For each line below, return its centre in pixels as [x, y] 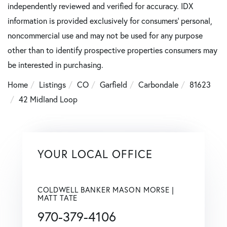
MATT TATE [58, 198]
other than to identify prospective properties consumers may [112, 50]
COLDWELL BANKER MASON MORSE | [106, 190]
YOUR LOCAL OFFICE [95, 154]
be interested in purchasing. [55, 65]
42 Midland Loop [48, 99]
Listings [52, 84]
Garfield [113, 84]
